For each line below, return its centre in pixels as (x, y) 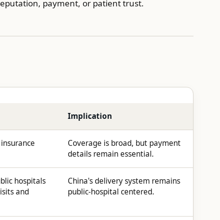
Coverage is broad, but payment (124, 143)
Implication (90, 116)
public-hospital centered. (111, 192)
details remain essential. (111, 154)
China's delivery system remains (124, 181)
